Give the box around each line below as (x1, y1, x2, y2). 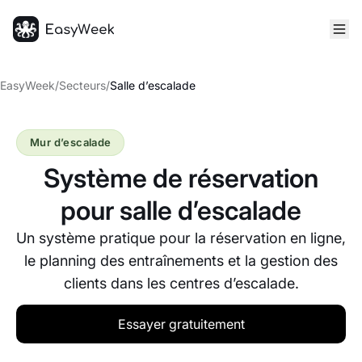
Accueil (12, 43, 57, 59)
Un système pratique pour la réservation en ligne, (16, 229, 346, 246)
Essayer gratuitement (117, 316, 245, 332)
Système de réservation (44, 162, 318, 194)
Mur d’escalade (30, 136, 112, 149)
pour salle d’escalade (61, 195, 301, 226)
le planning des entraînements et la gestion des (24, 252, 338, 269)
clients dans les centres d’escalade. (63, 275, 299, 292)
